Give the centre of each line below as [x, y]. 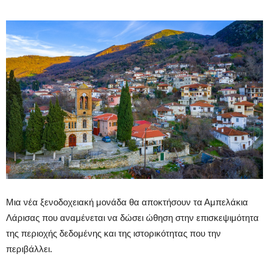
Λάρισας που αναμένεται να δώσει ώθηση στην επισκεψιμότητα [132, 218]
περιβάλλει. [29, 249]
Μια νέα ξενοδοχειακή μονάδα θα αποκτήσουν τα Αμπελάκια [127, 202]
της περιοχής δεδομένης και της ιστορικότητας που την [113, 234]
